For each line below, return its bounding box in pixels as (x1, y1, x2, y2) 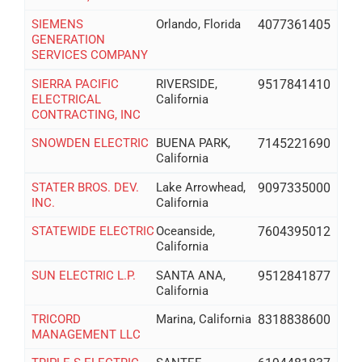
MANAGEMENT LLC (31, 326, 141, 342)
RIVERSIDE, (156, 76, 218, 91)
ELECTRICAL (31, 91, 101, 107)
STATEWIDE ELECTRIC (31, 223, 154, 238)
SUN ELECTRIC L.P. (31, 267, 136, 283)
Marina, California (156, 311, 252, 326)
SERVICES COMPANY (31, 48, 148, 63)
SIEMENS (31, 17, 83, 32)
